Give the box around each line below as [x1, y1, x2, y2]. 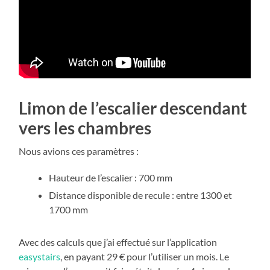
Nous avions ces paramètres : [19, 145, 139, 157]
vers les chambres [19, 117, 152, 138]
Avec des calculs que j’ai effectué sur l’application [19, 236, 218, 248]
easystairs [19, 250, 61, 262]
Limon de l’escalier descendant [19, 97, 248, 118]
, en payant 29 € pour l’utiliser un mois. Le [60, 250, 230, 262]
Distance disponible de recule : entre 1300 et [49, 189, 233, 201]
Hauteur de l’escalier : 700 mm [49, 171, 173, 183]
